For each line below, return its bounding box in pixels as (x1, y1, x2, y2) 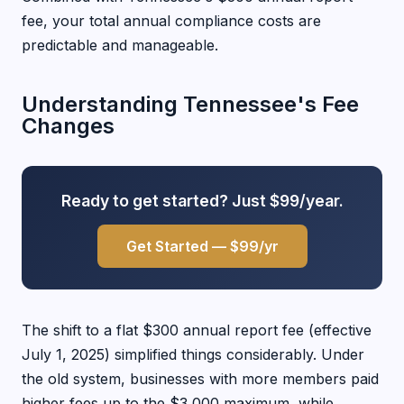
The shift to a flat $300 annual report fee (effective (22, 321, 372, 339)
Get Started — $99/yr (125, 237, 279, 255)
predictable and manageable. (22, 36, 218, 54)
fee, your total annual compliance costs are (22, 12, 321, 30)
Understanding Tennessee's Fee (22, 91, 359, 117)
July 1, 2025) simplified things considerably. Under (22, 345, 364, 363)
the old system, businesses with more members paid (22, 370, 379, 388)
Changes (22, 113, 115, 139)
